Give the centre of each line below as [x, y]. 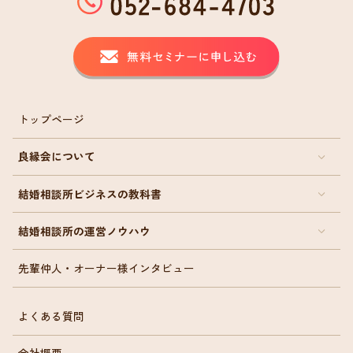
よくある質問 [51, 316]
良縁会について [56, 156]
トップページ [51, 119]
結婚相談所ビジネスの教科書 [89, 193]
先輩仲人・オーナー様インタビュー [106, 268]
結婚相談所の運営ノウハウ [84, 230]
